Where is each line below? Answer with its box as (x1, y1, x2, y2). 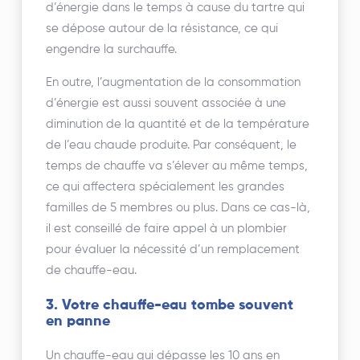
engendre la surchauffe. (46, 43, 178, 55)
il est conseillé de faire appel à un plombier (46, 222, 288, 235)
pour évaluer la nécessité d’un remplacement (46, 243, 301, 256)
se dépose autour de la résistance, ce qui (46, 22, 279, 35)
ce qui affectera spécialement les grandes (46, 180, 285, 193)
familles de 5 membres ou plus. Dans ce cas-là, (46, 201, 311, 214)
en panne (46, 313, 111, 329)
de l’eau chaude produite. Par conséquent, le (46, 138, 297, 151)
